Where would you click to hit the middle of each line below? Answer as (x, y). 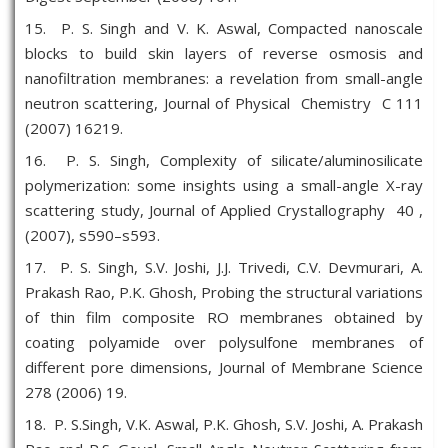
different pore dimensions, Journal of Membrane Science (224, 367)
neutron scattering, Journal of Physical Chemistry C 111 (224, 103)
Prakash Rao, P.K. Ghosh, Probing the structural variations (224, 292)
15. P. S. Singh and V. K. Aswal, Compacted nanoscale (224, 28)
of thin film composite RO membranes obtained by (224, 317)
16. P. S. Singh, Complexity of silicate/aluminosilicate (224, 160)
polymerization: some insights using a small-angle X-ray (224, 185)
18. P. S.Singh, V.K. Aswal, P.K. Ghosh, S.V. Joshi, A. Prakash (224, 424)
